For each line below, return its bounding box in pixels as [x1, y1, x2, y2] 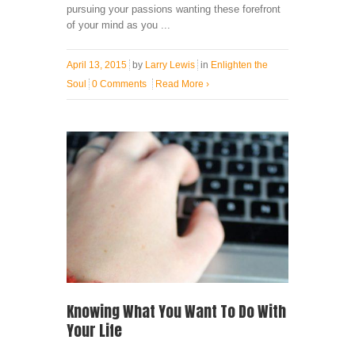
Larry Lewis [145, 59, 195, 71]
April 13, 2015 [67, 59, 127, 71]
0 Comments [92, 78, 147, 90]
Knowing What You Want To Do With [67, 300, 286, 323]
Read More [155, 78, 206, 90]
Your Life [67, 319, 122, 342]
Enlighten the [211, 59, 268, 71]
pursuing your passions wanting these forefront [67, 2, 281, 15]
